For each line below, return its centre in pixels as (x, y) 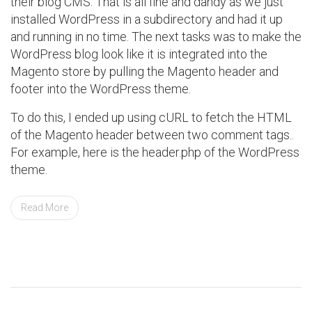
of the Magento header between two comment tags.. (152, 134)
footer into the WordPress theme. (101, 88)
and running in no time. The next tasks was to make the (156, 36)
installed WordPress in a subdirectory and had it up (147, 19)
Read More (45, 207)
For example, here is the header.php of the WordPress (155, 152)
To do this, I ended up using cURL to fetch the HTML (151, 117)
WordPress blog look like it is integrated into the (139, 54)
